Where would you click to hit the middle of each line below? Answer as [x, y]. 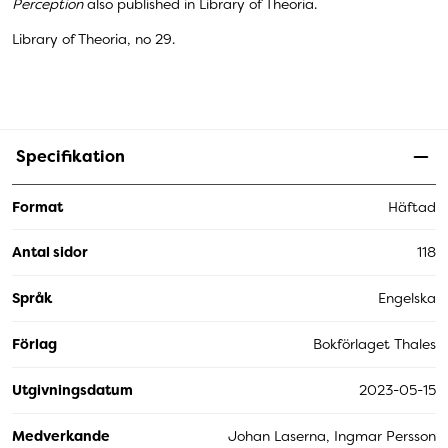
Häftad [412, 206]
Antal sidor [50, 252]
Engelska [407, 298]
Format [37, 206]
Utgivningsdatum [72, 390]
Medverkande [61, 436]
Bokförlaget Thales [374, 344]
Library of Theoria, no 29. [93, 39]
